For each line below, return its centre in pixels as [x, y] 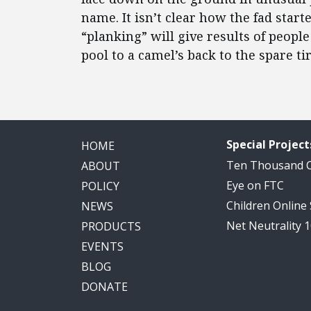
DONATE [104, 287]
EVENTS [102, 246]
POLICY [100, 186]
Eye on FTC [255, 185]
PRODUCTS [111, 226]
